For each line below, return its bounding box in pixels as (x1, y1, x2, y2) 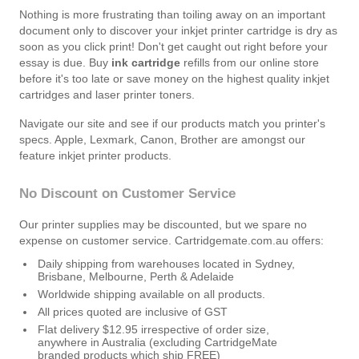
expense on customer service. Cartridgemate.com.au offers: (19, 234, 324, 247)
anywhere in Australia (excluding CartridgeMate (38, 336, 277, 349)
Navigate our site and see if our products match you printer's (19, 117, 325, 130)
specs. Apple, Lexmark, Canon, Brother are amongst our (19, 133, 305, 146)
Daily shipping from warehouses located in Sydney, (38, 257, 295, 270)
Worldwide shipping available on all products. (38, 288, 265, 301)
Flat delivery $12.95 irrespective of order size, (38, 323, 269, 336)
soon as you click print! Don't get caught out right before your (19, 40, 328, 53)
